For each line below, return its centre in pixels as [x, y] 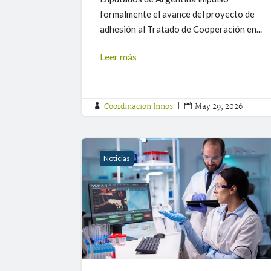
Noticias [117, 158]
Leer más [119, 57]
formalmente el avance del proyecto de [178, 14]
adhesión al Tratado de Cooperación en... [181, 29]
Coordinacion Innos [139, 107]
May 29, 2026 [219, 107]
